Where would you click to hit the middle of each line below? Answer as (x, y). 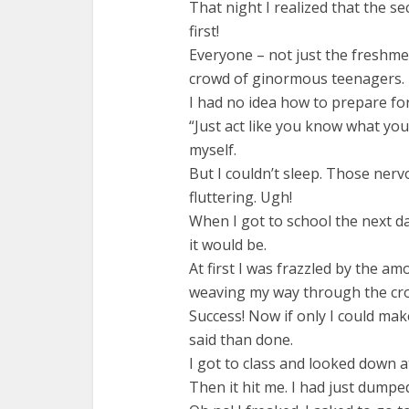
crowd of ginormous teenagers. (297, 78)
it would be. (228, 244)
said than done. (241, 339)
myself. (213, 149)
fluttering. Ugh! (241, 197)
